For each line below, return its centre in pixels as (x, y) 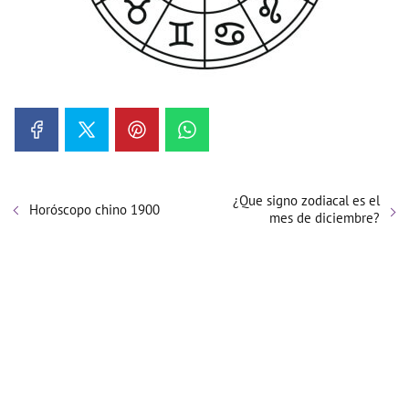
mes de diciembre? (325, 218)
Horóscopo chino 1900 (94, 210)
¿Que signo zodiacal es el (306, 200)
